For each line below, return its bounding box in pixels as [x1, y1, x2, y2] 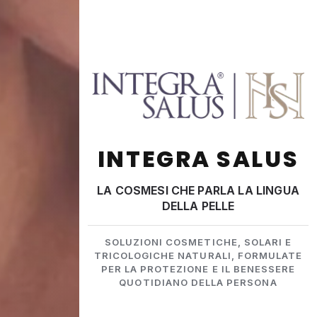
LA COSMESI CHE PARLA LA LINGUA [97, 183, 299, 198]
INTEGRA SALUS [97, 143, 299, 175]
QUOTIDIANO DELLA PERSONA [119, 277, 277, 289]
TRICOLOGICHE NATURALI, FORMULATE [93, 250, 303, 262]
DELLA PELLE [161, 199, 235, 214]
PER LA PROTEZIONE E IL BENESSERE [100, 263, 296, 275]
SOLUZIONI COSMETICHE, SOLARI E [104, 236, 292, 248]
